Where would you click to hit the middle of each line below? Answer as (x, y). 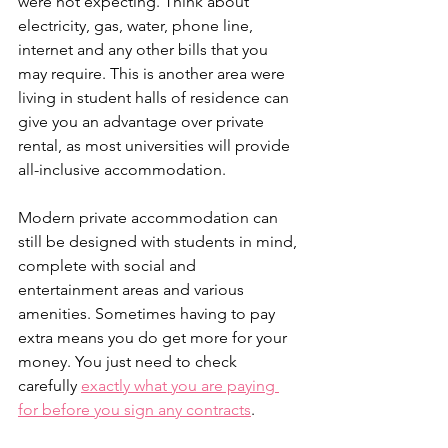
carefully (49, 385)
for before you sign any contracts (134, 409)
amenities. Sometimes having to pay (148, 313)
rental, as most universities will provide (156, 145)
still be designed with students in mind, (159, 241)
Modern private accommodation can (150, 217)
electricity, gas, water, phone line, (137, 25)
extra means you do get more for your (154, 337)
